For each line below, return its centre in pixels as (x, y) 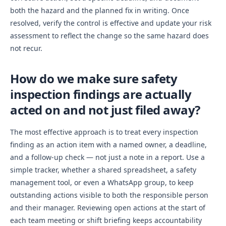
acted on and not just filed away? (105, 110)
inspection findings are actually (101, 94)
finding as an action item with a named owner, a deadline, (108, 145)
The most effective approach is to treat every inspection (104, 132)
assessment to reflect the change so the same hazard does (109, 36)
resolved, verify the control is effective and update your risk (111, 23)
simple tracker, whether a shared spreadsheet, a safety (103, 170)
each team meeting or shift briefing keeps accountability (106, 220)
